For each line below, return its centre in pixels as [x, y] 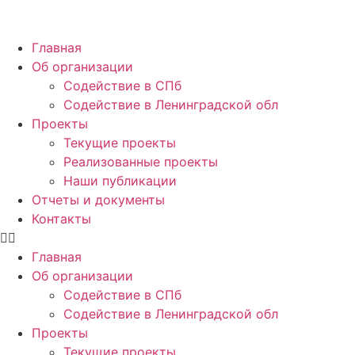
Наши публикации [120, 181]
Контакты [61, 219]
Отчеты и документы [98, 200]
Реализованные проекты [141, 162]
